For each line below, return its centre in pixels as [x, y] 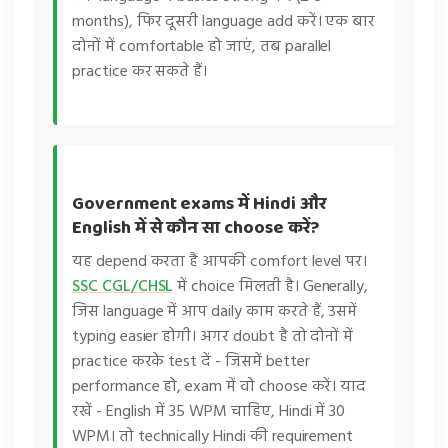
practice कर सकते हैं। [140, 71]
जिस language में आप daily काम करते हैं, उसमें [215, 312]
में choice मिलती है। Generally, [271, 287]
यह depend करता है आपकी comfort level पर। [220, 262]
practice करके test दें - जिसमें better [191, 362]
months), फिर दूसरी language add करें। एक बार [224, 21]
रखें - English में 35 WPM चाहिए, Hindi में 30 [209, 412]
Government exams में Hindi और [199, 204]
